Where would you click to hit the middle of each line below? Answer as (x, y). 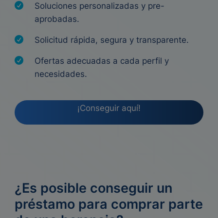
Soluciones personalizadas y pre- (100, 6)
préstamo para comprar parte (109, 204)
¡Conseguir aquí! (109, 108)
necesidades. (61, 74)
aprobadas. (57, 19)
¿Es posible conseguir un (93, 188)
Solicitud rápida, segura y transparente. (112, 40)
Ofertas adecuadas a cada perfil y (102, 61)
